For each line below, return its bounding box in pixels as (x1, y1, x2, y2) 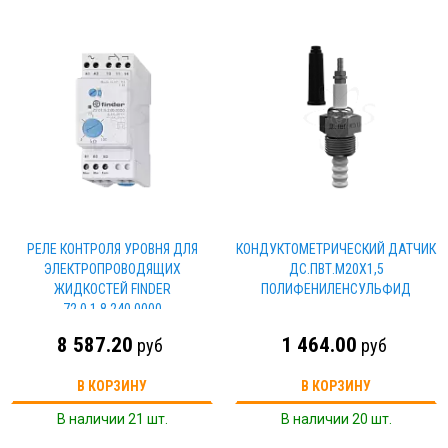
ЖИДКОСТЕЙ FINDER (53, 281, 171, 297)
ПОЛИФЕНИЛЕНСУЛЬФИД (261, 281, 411, 297)
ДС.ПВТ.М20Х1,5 (288, 261, 384, 277)
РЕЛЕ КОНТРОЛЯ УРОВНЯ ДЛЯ (26, 241, 198, 257)
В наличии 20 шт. (280, 411, 392, 427)
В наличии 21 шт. (56, 411, 168, 427)
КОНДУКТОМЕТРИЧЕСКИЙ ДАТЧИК (236, 241, 436, 257)
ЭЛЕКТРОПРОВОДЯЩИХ (43, 261, 181, 277)
